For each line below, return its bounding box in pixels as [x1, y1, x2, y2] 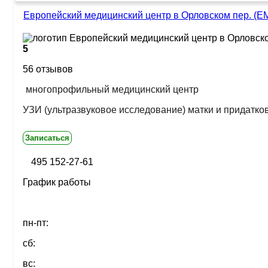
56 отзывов [23, 64, 73, 74]
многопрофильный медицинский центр [26, 84, 199, 95]
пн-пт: [23, 218, 48, 228]
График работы [23, 177, 91, 187]
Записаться [25, 133, 69, 142]
